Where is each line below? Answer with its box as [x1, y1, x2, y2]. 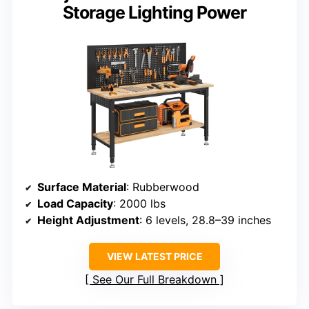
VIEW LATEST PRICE [106, 250, 203, 262]
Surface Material [37, 179, 126, 194]
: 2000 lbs [113, 196, 166, 210]
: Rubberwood [126, 179, 199, 194]
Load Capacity [37, 196, 113, 210]
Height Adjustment [37, 212, 139, 227]
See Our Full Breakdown [92, 272, 217, 286]
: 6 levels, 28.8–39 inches [139, 212, 271, 227]
